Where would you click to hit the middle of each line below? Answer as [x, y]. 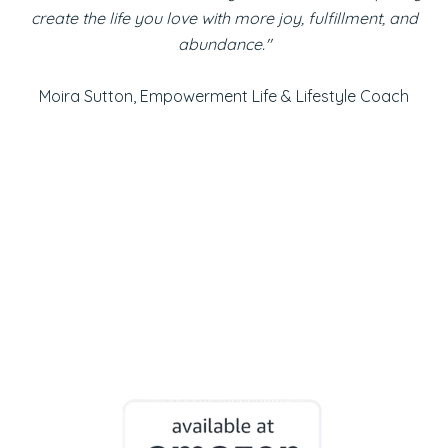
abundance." [224, 44]
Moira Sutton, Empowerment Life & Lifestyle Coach [224, 96]
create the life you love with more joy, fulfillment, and [224, 18]
